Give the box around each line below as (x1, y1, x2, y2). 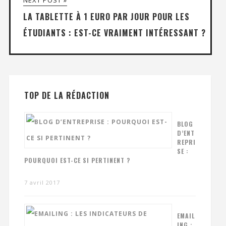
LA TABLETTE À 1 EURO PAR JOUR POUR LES (23, 11, 190, 23)
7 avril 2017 (24, 179, 60, 187)
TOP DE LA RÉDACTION (24, 89, 109, 102)
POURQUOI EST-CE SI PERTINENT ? (24, 156, 130, 165)
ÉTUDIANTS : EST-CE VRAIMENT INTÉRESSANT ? (23, 27, 206, 39)
